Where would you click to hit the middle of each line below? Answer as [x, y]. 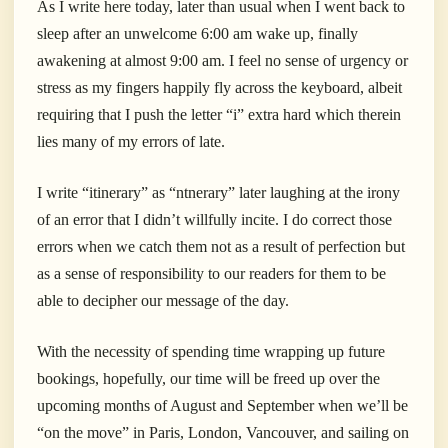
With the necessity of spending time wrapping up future [211, 352]
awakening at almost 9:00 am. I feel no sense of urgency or [222, 61]
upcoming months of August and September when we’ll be [222, 406]
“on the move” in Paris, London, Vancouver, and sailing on [223, 433]
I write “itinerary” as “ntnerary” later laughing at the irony [218, 193]
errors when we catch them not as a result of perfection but [221, 247]
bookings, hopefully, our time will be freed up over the [208, 379]
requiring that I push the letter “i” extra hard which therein [219, 115]
